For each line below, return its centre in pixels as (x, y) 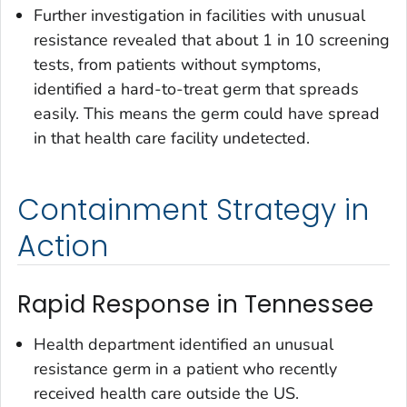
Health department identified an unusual (184, 344)
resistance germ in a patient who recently (185, 368)
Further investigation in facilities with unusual (199, 16)
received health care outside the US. (166, 393)
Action (63, 247)
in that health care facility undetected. (172, 139)
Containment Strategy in (194, 210)
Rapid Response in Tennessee (195, 305)
